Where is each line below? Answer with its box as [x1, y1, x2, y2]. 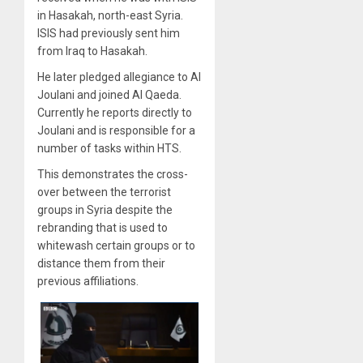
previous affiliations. [37, 274, 139, 288]
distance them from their [37, 256, 165, 270]
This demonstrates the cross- [37, 167, 188, 181]
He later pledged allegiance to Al [37, 70, 201, 83]
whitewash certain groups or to [37, 238, 195, 252]
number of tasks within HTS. [37, 141, 181, 155]
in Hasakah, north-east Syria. [37, 8, 183, 22]
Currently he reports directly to [37, 105, 192, 119]
